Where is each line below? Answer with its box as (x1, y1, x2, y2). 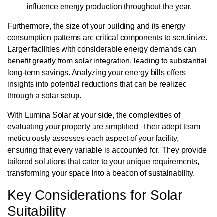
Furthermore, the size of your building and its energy (7, 21, 185, 30)
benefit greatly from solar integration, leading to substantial (7, 56, 207, 65)
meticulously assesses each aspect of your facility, (7, 134, 179, 142)
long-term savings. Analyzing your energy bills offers (7, 68, 186, 77)
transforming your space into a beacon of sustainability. (7, 169, 195, 177)
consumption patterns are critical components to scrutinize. (7, 33, 207, 42)
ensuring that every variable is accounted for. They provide (7, 145, 207, 154)
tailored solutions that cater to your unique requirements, (7, 157, 199, 166)
